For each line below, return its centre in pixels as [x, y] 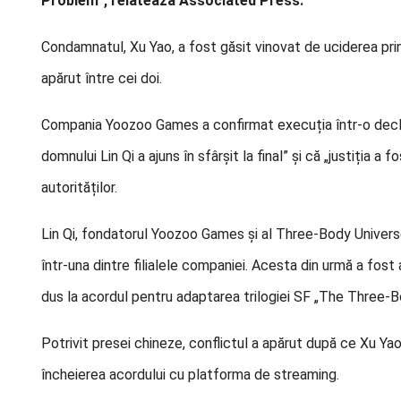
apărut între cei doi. [102, 78]
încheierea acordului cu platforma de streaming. [190, 375]
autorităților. [79, 188]
